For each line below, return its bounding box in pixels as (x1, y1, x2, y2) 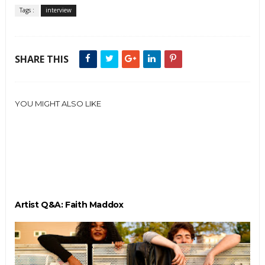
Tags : (19, 6, 34, 14)
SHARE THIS (14, 53, 69, 66)
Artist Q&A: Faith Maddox (14, 199, 124, 210)
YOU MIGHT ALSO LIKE (14, 99, 101, 108)
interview (45, 6, 72, 14)
